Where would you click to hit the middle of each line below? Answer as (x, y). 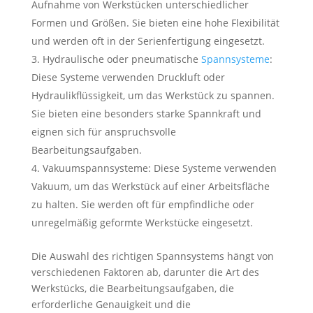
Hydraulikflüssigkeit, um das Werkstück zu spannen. (153, 95)
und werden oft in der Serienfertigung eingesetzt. (148, 41)
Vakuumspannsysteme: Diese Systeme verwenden (159, 168)
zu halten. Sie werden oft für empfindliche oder (143, 204)
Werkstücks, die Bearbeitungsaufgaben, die (132, 288)
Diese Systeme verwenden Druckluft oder (128, 77)
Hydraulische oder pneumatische (122, 59)
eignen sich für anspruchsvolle (103, 132)
